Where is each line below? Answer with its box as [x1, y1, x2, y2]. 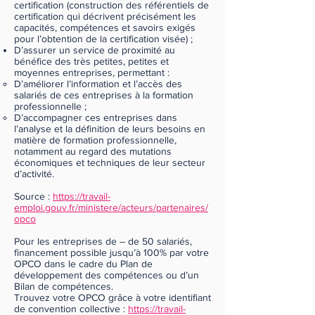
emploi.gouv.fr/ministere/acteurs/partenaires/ [14, 202, 208, 213]
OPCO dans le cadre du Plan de [14, 258, 153, 269]
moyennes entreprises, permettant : [14, 67, 169, 78]
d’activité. [14, 168, 54, 179]
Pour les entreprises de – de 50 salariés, [14, 236, 192, 247]
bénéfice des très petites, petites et [14, 56, 169, 67]
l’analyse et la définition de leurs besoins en [14, 123, 205, 134]
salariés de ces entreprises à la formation [14, 89, 193, 101]
